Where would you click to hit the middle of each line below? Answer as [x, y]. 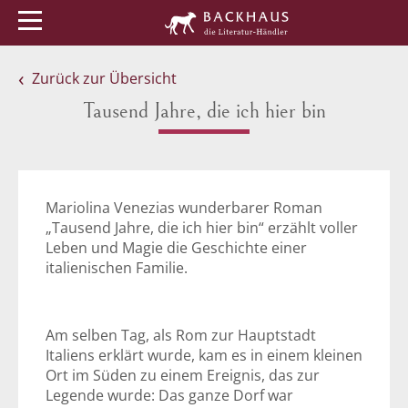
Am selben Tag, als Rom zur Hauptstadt [183, 335]
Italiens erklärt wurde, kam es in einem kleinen [204, 355]
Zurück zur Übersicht [104, 78]
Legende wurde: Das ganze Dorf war [169, 395]
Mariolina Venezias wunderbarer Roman [184, 208]
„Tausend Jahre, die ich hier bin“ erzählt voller [202, 228]
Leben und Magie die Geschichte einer [176, 248]
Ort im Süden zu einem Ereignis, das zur [183, 375]
